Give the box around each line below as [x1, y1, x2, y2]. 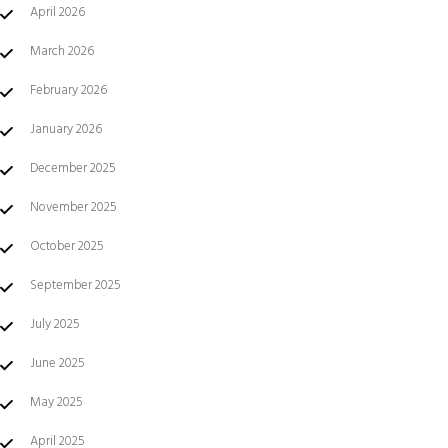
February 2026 [30, 80, 107, 101]
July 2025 [30, 314, 80, 335]
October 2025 [30, 236, 104, 257]
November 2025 [30, 197, 117, 218]
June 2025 [30, 353, 85, 374]
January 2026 [30, 119, 102, 140]
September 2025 [30, 275, 121, 296]
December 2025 [30, 158, 116, 179]
